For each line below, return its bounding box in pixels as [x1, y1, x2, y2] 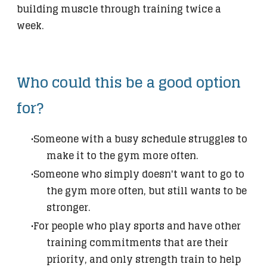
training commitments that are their [46, 234, 228, 252]
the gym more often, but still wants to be [46, 182, 247, 200]
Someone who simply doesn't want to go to [33, 166, 244, 183]
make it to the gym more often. [46, 147, 198, 164]
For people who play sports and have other [33, 218, 241, 235]
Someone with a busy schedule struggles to [33, 131, 247, 148]
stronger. [46, 199, 91, 216]
